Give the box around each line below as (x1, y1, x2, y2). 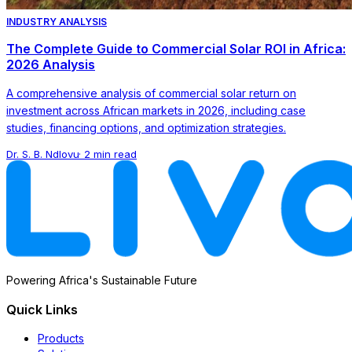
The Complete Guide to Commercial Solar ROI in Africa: (6, 40, 346, 57)
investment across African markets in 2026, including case (6, 103, 306, 117)
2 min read (84, 147, 137, 160)
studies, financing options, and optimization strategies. (6, 120, 286, 134)
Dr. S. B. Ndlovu (6, 147, 79, 160)
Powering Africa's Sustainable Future (6, 273, 197, 287)
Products (38, 331, 84, 345)
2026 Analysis (6, 56, 95, 72)
